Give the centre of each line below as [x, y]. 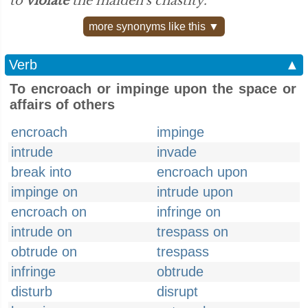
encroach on [49, 212]
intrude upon [195, 192]
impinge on [44, 192]
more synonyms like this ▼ [154, 26]
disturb [32, 291]
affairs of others [62, 104]
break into [41, 172]
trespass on [192, 232]
